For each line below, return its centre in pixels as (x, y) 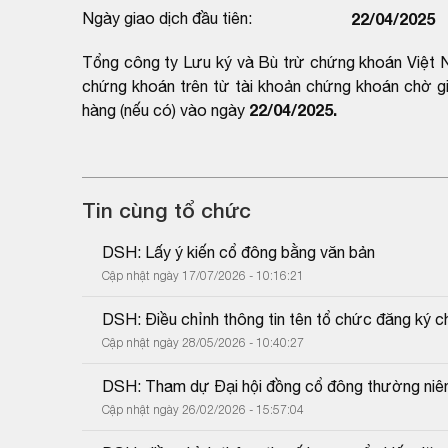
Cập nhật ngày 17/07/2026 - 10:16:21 (203, 275)
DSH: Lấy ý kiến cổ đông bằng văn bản (238, 251)
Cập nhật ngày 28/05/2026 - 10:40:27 (203, 342)
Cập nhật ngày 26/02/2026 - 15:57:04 (203, 409)
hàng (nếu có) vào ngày (165, 109)
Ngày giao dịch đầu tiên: (167, 17)
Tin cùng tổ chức (166, 210)
